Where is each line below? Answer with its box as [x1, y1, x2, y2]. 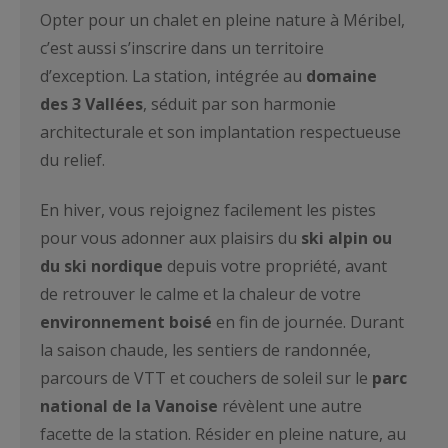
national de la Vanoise [40, 395, 218, 418]
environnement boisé [40, 311, 212, 334]
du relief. [40, 148, 109, 171]
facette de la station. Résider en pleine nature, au [40, 423, 406, 446]
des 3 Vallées [40, 92, 143, 115]
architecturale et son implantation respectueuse [40, 120, 401, 143]
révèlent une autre [218, 395, 362, 418]
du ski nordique [40, 255, 163, 278]
